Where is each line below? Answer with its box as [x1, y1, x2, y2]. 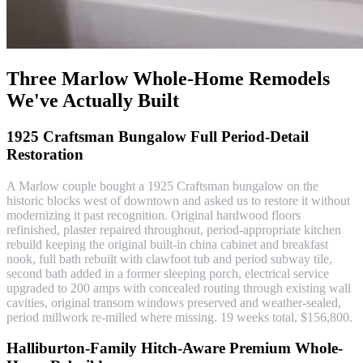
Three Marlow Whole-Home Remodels [6, 68, 330, 90]
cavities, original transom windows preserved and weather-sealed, [6, 295, 341, 310]
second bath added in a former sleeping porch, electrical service [6, 266, 329, 280]
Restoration [6, 145, 83, 163]
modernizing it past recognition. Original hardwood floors [6, 207, 301, 222]
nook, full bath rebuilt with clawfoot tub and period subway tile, [6, 251, 332, 266]
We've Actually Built [6, 90, 179, 112]
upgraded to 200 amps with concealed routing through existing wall [6, 280, 351, 295]
